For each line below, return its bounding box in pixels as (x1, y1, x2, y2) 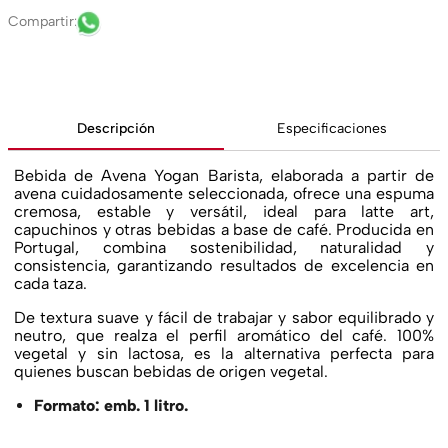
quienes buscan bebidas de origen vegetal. (14, 362, 328, 381)
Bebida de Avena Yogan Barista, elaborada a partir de (14, 166, 434, 185)
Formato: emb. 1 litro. (34, 396, 188, 415)
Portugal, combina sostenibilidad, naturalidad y (14, 238, 434, 257)
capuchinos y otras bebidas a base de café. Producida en (14, 220, 434, 239)
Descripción (77, 119, 155, 137)
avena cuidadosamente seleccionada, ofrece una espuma (14, 184, 434, 203)
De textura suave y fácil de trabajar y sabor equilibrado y (14, 308, 434, 327)
